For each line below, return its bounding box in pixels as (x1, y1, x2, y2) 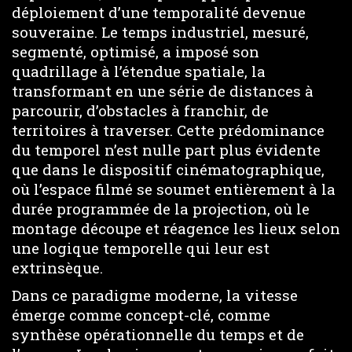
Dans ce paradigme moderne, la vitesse (12, 284, 298, 305)
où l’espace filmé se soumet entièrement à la (12, 179, 335, 199)
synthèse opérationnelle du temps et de (12, 324, 304, 344)
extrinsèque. (12, 258, 103, 277)
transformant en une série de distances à (12, 81, 313, 101)
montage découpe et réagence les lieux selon (12, 218, 340, 238)
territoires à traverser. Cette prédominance (12, 120, 324, 140)
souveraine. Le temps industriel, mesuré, (12, 22, 309, 42)
